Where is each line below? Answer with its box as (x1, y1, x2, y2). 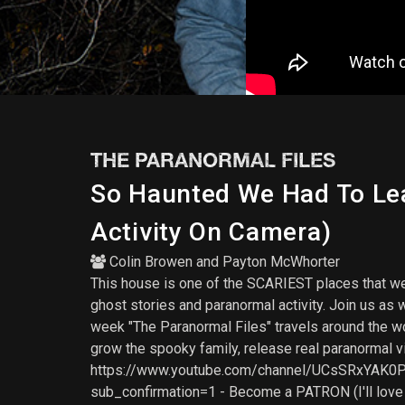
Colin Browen (109, 253, 193, 270)
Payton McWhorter (222, 253, 340, 270)
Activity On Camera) (90, 217, 332, 247)
